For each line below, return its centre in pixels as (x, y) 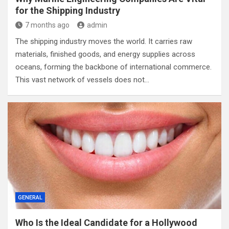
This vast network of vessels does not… (82, 80)
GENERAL (30, 198)
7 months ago (47, 25)
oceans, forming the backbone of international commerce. (113, 67)
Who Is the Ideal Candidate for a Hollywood (106, 223)
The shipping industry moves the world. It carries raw (104, 41)
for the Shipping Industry (68, 10)
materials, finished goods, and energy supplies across (105, 54)
